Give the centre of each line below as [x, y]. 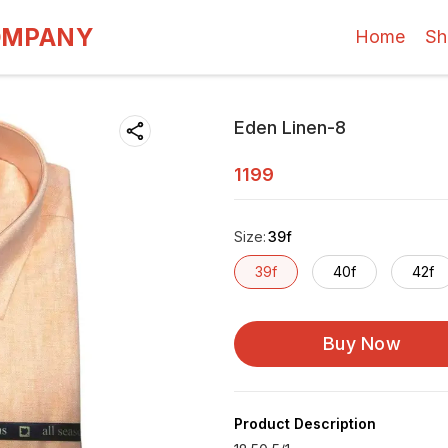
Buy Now [362, 343]
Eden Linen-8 [290, 127]
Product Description [305, 423]
